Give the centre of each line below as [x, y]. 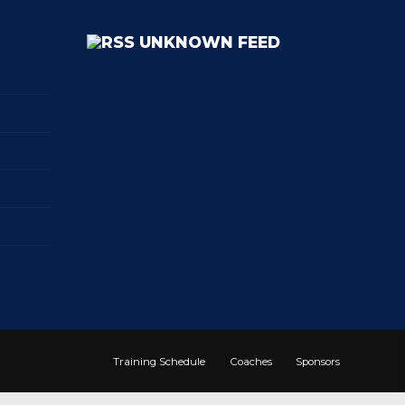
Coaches [250, 361]
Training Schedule [160, 361]
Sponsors [318, 361]
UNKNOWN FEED [210, 42]
